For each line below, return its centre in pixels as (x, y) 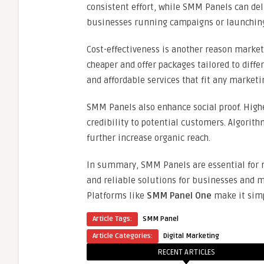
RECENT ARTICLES (187, 252)
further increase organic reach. (148, 138)
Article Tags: (112, 219)
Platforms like (117, 196)
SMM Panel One (179, 196)
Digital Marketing (191, 236)
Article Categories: (123, 236)
